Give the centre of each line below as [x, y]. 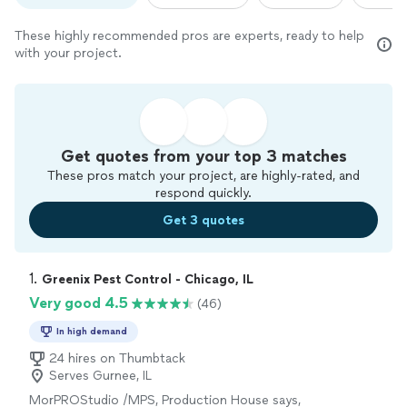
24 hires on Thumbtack [117, 359]
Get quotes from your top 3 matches [203, 157]
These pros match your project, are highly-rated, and [203, 176]
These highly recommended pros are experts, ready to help [189, 36]
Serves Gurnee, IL [100, 376]
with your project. [68, 54]
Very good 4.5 [79, 303]
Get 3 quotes [203, 220]
